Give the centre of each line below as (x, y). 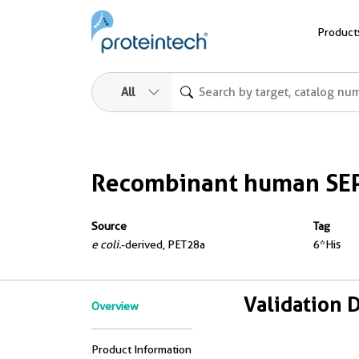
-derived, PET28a (163, 244)
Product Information (141, 349)
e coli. (106, 244)
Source (109, 226)
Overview (115, 306)
